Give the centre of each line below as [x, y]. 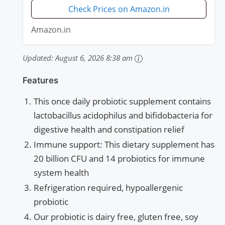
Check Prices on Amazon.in [119, 9]
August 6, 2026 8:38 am [94, 58]
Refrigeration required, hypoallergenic [108, 188]
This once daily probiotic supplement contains [122, 101]
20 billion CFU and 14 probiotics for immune [119, 159]
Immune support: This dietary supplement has [124, 145]
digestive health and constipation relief [109, 130]
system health [61, 173]
